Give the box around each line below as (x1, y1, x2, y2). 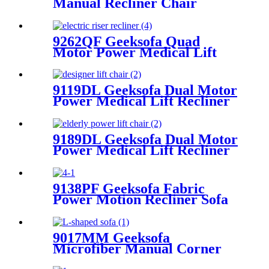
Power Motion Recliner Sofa (53, 192, 228, 208)
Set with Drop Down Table (53, 202, 215, 219)
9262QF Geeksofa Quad (53, 33, 200, 49)
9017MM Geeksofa (53, 230, 170, 246)
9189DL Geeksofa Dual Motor (53, 131, 238, 148)
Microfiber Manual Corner (53, 241, 222, 257)
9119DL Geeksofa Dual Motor (53, 82, 237, 98)
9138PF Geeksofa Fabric (53, 181, 205, 197)
